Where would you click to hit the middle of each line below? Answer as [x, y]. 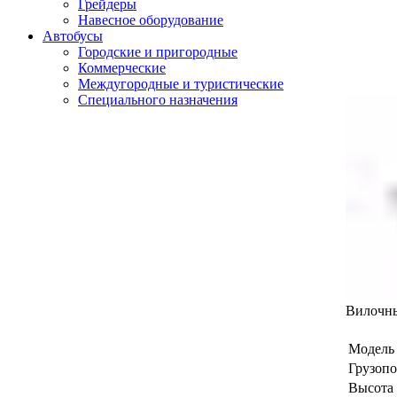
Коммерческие [122, 68]
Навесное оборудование [151, 20]
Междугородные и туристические [181, 84]
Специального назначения [158, 100]
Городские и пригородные [158, 52]
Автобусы [73, 36]
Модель [371, 348]
